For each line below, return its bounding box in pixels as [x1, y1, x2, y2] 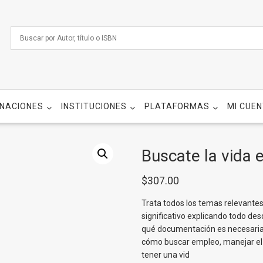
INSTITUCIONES [61, 102, 127, 111]
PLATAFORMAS [144, 102, 210, 111]
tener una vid [141, 250, 190, 259]
